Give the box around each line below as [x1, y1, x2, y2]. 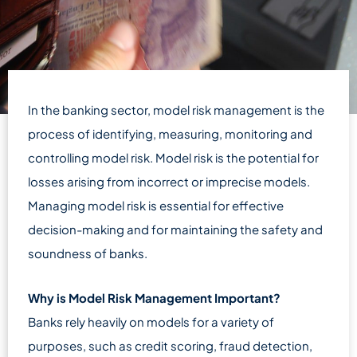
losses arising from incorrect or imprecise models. [28, 174, 310, 189]
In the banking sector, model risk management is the [28, 102, 324, 117]
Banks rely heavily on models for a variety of [28, 314, 274, 329]
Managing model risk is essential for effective [28, 198, 284, 213]
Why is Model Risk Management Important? [28, 290, 280, 305]
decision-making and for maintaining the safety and [28, 222, 323, 237]
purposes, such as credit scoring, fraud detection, [28, 338, 312, 353]
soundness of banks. [28, 245, 147, 261]
